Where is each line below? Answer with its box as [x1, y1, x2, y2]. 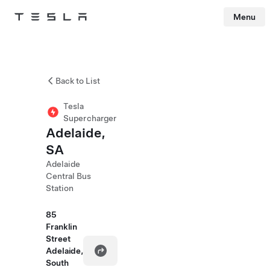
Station [46, 183, 74, 193]
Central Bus [46, 171, 91, 181]
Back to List [55, 76, 100, 86]
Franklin [46, 222, 78, 231]
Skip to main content [4, 29, 67, 37]
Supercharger [63, 113, 117, 123]
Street [46, 234, 71, 243]
